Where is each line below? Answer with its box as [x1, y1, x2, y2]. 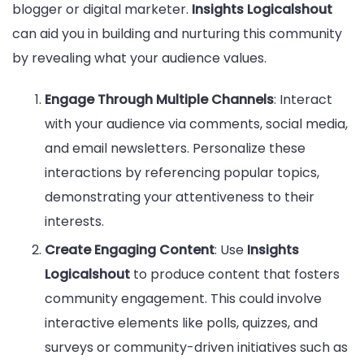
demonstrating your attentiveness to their [45, 187, 314, 206]
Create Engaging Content [45, 240, 214, 259]
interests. [45, 211, 104, 231]
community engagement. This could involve [45, 288, 322, 308]
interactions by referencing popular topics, [45, 162, 319, 182]
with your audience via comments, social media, [45, 114, 348, 133]
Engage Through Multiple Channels [45, 89, 274, 109]
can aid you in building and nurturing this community [12, 24, 342, 43]
